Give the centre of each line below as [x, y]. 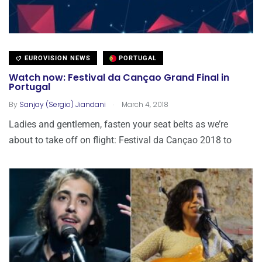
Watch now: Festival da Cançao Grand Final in [119, 78]
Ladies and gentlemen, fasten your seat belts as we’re [118, 124]
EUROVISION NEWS [56, 58]
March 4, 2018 [144, 104]
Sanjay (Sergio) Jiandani [63, 104]
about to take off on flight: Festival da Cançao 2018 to [120, 140]
